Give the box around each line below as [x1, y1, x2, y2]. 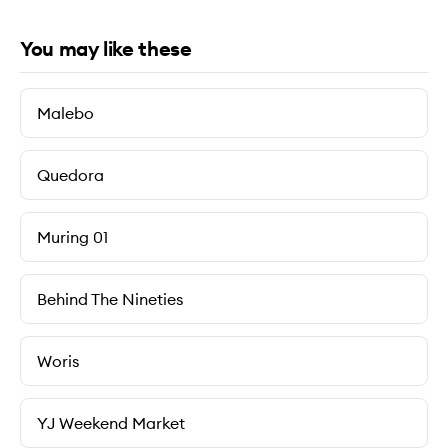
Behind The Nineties [37, 289, 183, 309]
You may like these [20, 36, 192, 61]
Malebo [37, 103, 94, 123]
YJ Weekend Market [37, 413, 185, 433]
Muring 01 [37, 227, 108, 247]
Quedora [37, 165, 104, 185]
